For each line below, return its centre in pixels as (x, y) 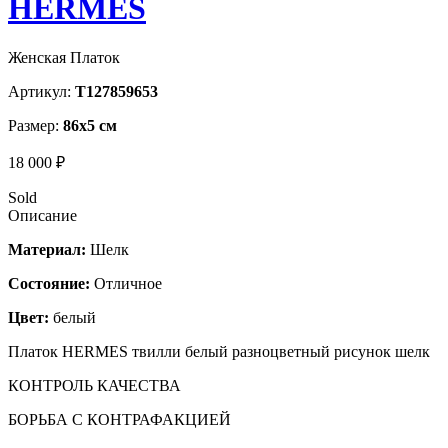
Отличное (126, 283)
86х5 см (90, 125)
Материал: (47, 249)
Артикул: (41, 91)
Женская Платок (64, 57)
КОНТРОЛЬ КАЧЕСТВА (94, 385)
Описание (42, 215)
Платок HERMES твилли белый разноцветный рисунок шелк (219, 351)
